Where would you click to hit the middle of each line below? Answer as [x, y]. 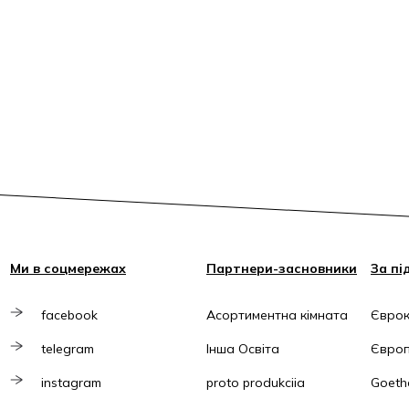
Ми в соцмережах [68, 268]
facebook [69, 315]
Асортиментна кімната [277, 315]
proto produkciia [256, 383]
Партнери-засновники [282, 268]
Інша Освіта [243, 349]
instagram [71, 383]
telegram [68, 349]
